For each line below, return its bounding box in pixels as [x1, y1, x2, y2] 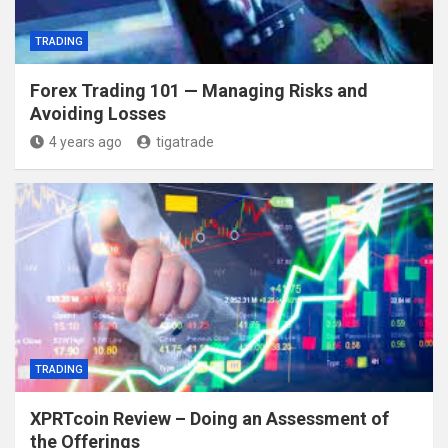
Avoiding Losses [30, 103, 166, 124]
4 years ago [49, 134, 122, 150]
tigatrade [156, 134, 214, 150]
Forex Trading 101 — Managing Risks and [30, 80, 368, 101]
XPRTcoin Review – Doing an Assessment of [30, 408, 389, 429]
